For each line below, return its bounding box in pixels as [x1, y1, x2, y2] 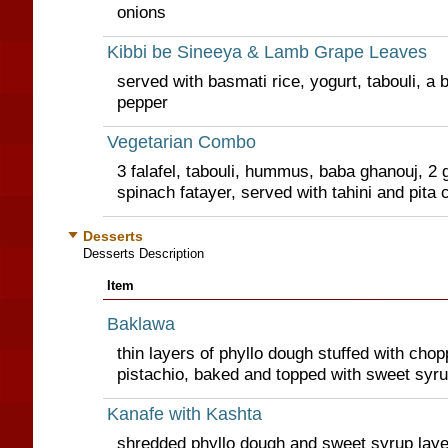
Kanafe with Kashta [106, 404, 262, 424]
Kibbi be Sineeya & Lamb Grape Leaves [106, 42, 427, 62]
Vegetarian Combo [106, 132, 256, 152]
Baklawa [106, 314, 175, 334]
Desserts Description [82, 246, 204, 261]
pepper [116, 92, 168, 112]
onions [116, 2, 166, 22]
